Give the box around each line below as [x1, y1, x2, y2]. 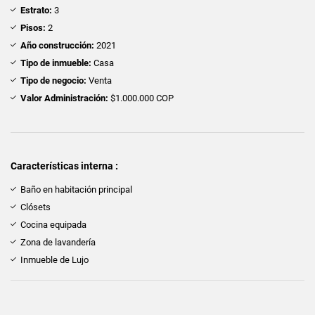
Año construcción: [20, 39, 94, 51]
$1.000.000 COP [108, 92, 174, 103]
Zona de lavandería [20, 236, 96, 247]
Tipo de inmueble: [20, 57, 91, 68]
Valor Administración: [20, 92, 108, 103]
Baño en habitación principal [20, 184, 132, 195]
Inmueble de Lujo [20, 254, 89, 265]
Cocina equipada [20, 219, 86, 230]
